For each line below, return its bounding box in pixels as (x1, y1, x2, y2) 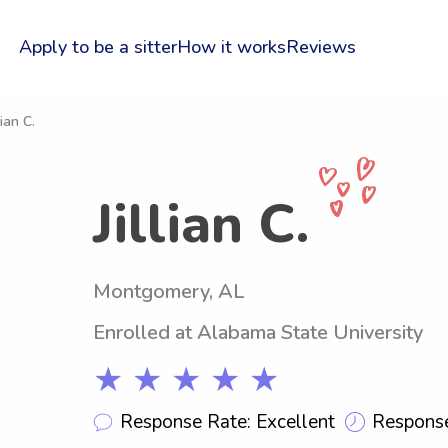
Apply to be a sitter (18, 35, 177, 59)
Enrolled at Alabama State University (93, 319, 423, 346)
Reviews (285, 35, 356, 59)
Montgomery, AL (93, 278, 244, 305)
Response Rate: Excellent (120, 408, 335, 435)
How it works (176, 35, 286, 59)
